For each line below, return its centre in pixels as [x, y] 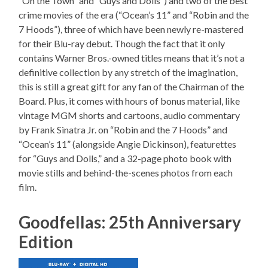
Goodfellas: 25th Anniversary [130, 222]
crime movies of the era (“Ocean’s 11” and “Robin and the [134, 14]
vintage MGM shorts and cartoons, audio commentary [130, 115]
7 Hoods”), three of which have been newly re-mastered [131, 29]
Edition [46, 241]
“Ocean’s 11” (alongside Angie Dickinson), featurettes [128, 144]
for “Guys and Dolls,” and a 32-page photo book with [125, 158]
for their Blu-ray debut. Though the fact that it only [122, 43]
